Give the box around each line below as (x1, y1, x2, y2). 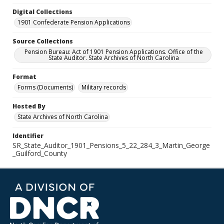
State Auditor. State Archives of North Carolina (48, 53, 179, 62)
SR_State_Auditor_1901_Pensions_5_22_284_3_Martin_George (12, 140, 210, 150)
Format (12, 72, 36, 81)
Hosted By (12, 102, 45, 110)
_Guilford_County (12, 148, 67, 158)
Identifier (12, 131, 43, 140)
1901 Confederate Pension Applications (17, 18, 130, 26)
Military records (81, 83, 126, 91)
